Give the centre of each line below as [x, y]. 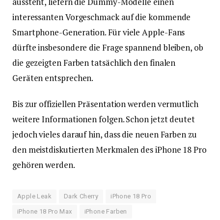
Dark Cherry [81, 196]
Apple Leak [34, 196]
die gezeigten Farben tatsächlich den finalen [94, 62]
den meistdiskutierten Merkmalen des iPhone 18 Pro [110, 149]
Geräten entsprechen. [53, 78]
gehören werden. [44, 165]
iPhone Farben [106, 211]
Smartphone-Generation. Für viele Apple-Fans [99, 32]
